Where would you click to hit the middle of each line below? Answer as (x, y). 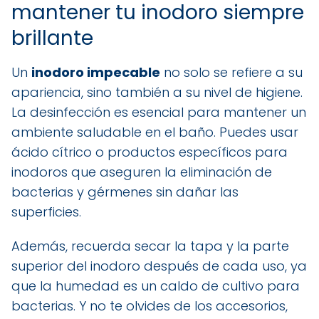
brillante (52, 38)
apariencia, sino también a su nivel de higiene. (157, 92)
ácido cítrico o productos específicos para (150, 152)
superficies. (46, 211)
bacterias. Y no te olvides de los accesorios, (150, 305)
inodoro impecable (96, 72)
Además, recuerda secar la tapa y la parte (150, 246)
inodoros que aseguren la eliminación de (142, 172)
